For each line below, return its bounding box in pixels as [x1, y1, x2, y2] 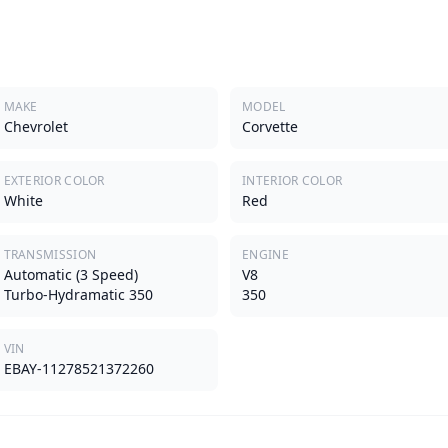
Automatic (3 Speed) [3, 265, 138, 285]
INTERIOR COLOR [242, 172, 343, 190]
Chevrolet [3, 117, 68, 137]
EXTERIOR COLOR [3, 172, 105, 190]
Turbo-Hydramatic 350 [3, 285, 153, 305]
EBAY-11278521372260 [3, 359, 154, 379]
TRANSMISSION [3, 246, 97, 264]
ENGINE [242, 246, 289, 264]
